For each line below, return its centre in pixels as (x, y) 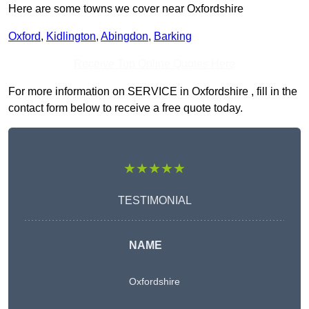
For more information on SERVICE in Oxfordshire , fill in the (153, 92)
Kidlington (71, 37)
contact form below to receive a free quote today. (126, 108)
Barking (173, 37)
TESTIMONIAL (154, 201)
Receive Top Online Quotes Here (154, 64)
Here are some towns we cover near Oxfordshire (126, 9)
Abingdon (124, 37)
